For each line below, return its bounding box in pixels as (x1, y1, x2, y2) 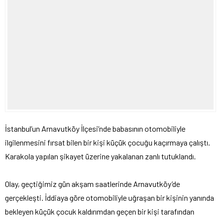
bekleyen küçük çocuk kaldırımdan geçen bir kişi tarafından (5, 207, 194, 217)
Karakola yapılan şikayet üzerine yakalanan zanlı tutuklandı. (5, 151, 196, 161)
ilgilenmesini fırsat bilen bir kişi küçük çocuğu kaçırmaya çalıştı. (5, 138, 210, 147)
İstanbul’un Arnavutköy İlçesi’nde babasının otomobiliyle (5, 124, 185, 134)
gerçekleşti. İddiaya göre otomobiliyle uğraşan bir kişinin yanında (5, 193, 214, 203)
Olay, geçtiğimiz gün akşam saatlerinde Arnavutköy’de (5, 179, 180, 189)
